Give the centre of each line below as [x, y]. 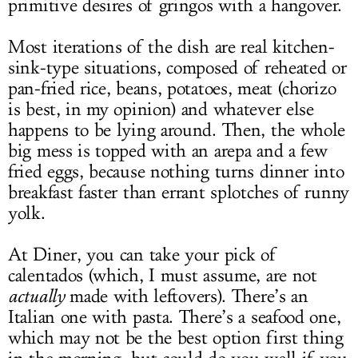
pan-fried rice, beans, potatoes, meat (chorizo [172, 88]
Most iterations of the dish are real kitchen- [171, 47]
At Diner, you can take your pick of [142, 255]
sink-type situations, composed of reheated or [177, 68]
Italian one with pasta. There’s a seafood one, [175, 317]
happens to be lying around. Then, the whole [177, 130]
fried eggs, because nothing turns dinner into [176, 171]
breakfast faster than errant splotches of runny [179, 192]
